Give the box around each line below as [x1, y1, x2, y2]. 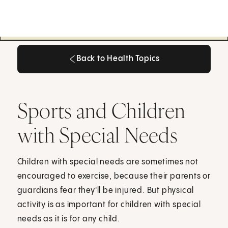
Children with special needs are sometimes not [17, 157, 198, 166]
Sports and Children [17, 97, 186, 124]
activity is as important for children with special [17, 200, 201, 209]
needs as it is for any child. [17, 214, 120, 223]
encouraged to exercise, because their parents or [17, 172, 211, 181]
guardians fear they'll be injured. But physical [17, 186, 194, 195]
